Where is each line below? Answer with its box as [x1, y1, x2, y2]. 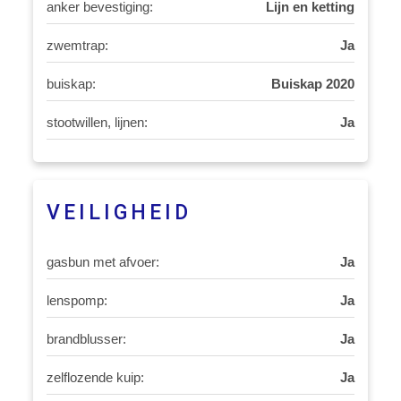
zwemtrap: [47, 38, 109, 53]
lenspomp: [47, 293, 108, 308]
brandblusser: [47, 331, 127, 346]
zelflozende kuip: [47, 370, 145, 385]
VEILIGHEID [47, 200, 192, 225]
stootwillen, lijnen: [47, 115, 149, 130]
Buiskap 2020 [270, 76, 354, 91]
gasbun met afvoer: [47, 254, 160, 269]
